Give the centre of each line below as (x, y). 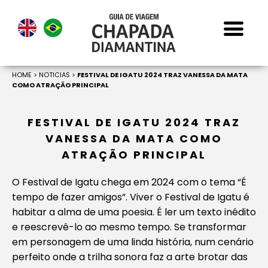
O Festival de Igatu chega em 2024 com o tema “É (129, 182)
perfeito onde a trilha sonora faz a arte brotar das (130, 257)
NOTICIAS (54, 75)
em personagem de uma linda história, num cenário (133, 242)
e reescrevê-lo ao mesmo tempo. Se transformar (129, 227)
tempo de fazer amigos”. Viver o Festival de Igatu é (131, 197)
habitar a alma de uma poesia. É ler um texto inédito (134, 212)
